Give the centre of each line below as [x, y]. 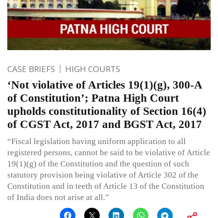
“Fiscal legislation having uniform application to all [97, 142]
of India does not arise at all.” [58, 198]
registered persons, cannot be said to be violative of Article [109, 153]
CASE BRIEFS [31, 69]
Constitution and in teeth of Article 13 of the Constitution [106, 186]
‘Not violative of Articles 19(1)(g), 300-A [105, 85]
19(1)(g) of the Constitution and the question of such [98, 164]
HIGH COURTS [93, 69]
